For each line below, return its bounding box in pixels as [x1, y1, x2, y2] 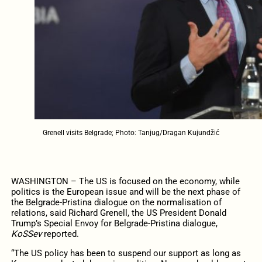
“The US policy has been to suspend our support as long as [11, 247, 241, 258]
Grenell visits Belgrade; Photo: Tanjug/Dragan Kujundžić [43, 128, 219, 137]
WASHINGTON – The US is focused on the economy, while [11, 175, 240, 187]
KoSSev [11, 228, 44, 239]
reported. [43, 228, 79, 239]
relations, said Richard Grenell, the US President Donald [11, 207, 226, 218]
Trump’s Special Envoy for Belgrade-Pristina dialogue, [11, 218, 218, 229]
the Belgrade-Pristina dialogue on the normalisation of [11, 196, 222, 208]
